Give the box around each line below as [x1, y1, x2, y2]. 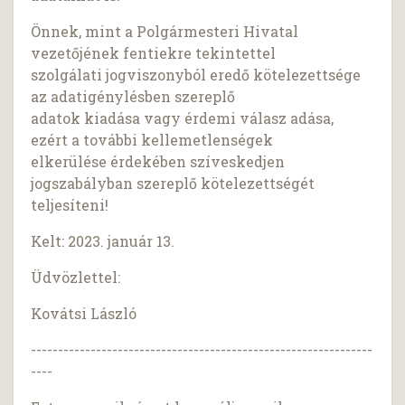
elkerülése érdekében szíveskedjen [31, 152, 286, 172]
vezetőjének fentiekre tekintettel [31, 43, 277, 63]
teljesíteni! [31, 195, 109, 215]
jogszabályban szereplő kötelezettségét [31, 174, 316, 193]
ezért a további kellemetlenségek [31, 130, 274, 150]
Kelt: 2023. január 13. [31, 231, 175, 251]
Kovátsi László [31, 304, 137, 324]
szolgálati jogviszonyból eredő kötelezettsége [31, 65, 362, 85]
